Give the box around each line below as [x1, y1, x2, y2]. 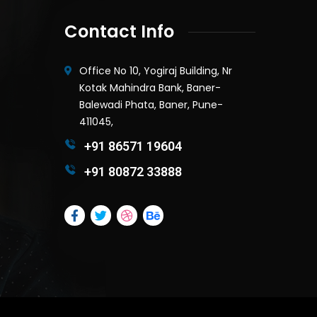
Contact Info [64, 20, 174, 43]
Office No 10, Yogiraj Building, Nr [79, 64, 232, 78]
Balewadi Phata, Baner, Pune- [79, 98, 223, 112]
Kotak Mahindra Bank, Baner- [79, 81, 221, 95]
